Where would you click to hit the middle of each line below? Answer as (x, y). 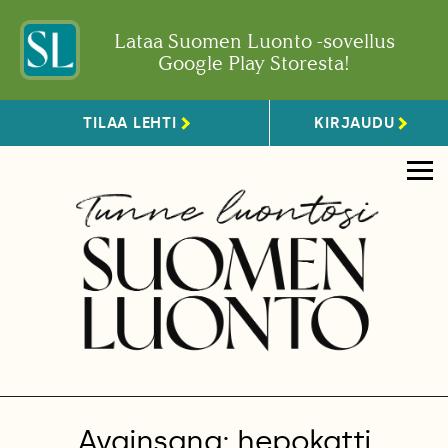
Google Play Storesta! (254, 63)
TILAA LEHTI (130, 122)
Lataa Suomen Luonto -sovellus (254, 41)
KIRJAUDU (354, 122)
